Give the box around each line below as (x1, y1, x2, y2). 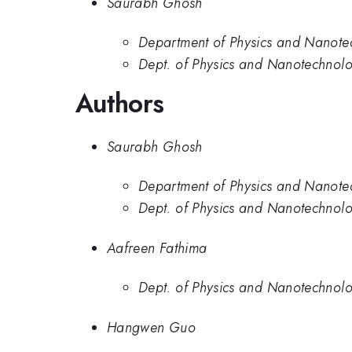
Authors (75, 85, 164, 123)
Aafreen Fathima (107, 237, 207, 258)
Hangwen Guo (107, 317, 196, 338)
